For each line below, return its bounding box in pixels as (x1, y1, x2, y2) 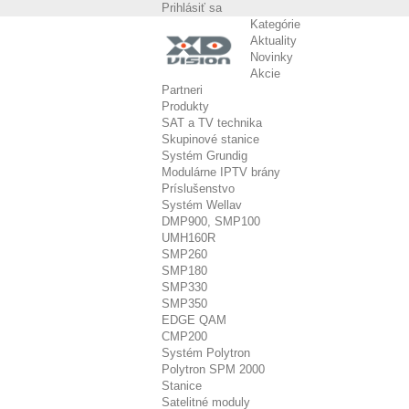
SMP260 (162, 247, 207, 261)
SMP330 (162, 280, 207, 294)
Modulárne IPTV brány (162, 165, 280, 179)
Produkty (162, 100, 209, 113)
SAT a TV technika (162, 116, 262, 130)
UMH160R (162, 231, 215, 245)
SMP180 (162, 264, 207, 278)
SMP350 (162, 297, 207, 310)
